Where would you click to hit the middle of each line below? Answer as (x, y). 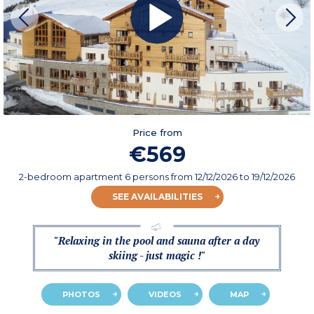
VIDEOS (165, 295)
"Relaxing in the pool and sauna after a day (157, 241)
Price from (157, 133)
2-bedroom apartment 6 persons (95, 177)
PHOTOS (81, 295)
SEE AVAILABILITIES (157, 197)
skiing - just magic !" (157, 255)
